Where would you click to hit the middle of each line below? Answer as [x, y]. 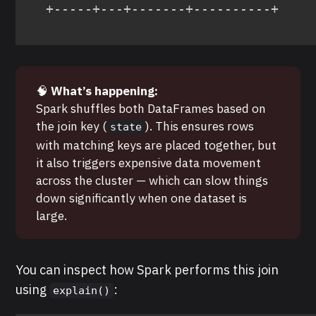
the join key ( [72, 126]
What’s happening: [105, 90]
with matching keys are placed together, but [157, 145]
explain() [82, 291]
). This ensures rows [200, 126]
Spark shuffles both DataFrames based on [151, 108]
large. [52, 215]
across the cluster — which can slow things [152, 180]
